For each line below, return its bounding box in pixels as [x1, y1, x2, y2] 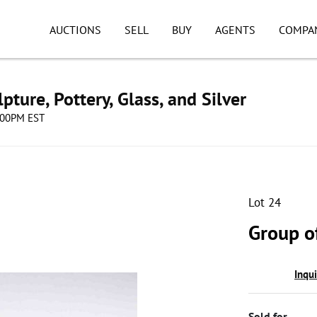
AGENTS [214, 23, 255, 37]
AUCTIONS [50, 23, 101, 37]
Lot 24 [248, 195, 281, 210]
